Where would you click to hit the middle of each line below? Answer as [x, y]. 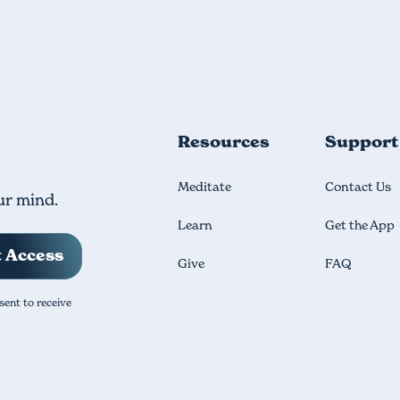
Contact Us [358, 186]
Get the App [360, 225]
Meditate [205, 186]
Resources [224, 141]
